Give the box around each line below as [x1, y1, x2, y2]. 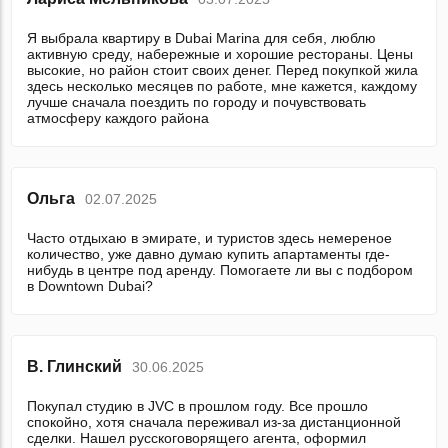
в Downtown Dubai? [27, 278, 154, 295]
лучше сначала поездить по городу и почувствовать [27, 94, 367, 111]
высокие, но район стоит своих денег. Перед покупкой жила [27, 62, 419, 79]
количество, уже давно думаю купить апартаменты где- [27, 246, 391, 263]
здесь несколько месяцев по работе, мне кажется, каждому [27, 78, 418, 95]
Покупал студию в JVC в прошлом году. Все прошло [27, 398, 369, 415]
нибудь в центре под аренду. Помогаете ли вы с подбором [27, 262, 414, 279]
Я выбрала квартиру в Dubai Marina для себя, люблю [27, 30, 377, 47]
